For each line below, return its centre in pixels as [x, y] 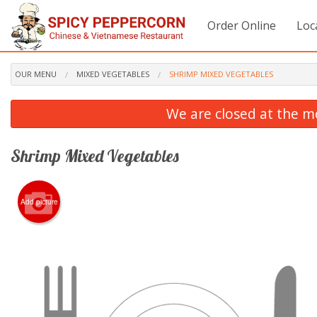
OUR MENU [36, 74]
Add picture [39, 201]
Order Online [242, 25]
